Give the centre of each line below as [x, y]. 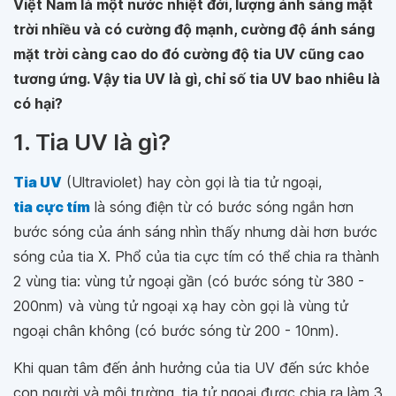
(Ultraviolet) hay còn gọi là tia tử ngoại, [192, 182]
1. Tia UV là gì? [92, 142]
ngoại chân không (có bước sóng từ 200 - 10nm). [176, 331]
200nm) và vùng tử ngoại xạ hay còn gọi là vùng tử [181, 306]
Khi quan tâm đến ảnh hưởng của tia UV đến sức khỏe [191, 368]
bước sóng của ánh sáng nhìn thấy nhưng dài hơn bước [195, 232]
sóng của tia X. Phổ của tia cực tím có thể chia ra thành [196, 256]
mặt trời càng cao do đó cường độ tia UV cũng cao [189, 54]
